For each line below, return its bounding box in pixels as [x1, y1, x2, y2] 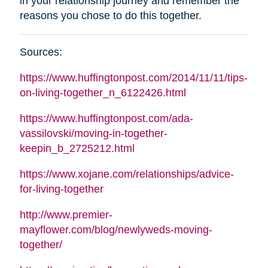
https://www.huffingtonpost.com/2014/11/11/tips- [19, 71, 248, 84]
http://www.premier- [19, 208, 112, 221]
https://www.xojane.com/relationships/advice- [19, 167, 234, 180]
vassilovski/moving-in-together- [19, 127, 167, 139]
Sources [19, 45, 59, 58]
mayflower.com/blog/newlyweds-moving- [19, 223, 212, 236]
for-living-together [19, 182, 103, 195]
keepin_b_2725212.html [19, 142, 135, 154]
